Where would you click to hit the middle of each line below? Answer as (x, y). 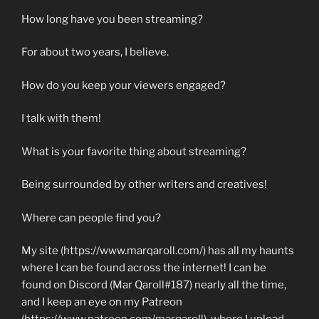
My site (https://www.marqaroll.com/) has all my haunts (158, 251)
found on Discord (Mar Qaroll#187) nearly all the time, (154, 285)
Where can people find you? (91, 218)
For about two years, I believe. (95, 52)
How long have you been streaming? (112, 19)
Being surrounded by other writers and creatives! (144, 185)
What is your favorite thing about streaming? (134, 151)
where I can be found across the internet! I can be (144, 268)
